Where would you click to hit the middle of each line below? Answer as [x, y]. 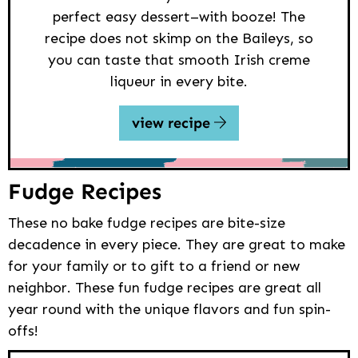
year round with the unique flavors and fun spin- [169, 310]
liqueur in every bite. [179, 81]
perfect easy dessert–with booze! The [179, 16]
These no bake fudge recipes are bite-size [147, 223]
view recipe [173, 123]
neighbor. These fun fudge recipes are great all [165, 288]
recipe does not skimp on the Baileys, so [179, 38]
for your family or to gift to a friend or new [154, 267]
